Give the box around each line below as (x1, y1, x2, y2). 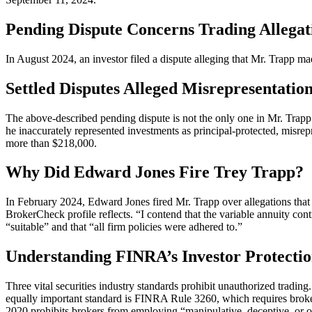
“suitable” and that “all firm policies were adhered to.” (6, 221, 242, 233)
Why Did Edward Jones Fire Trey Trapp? (6, 163, 304, 182)
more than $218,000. (6, 136, 97, 149)
